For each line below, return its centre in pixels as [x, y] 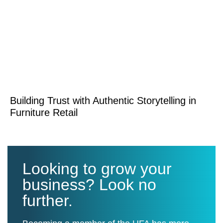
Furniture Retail [44, 112]
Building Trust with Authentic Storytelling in [103, 100]
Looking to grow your [97, 168]
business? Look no [89, 184]
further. [48, 200]
